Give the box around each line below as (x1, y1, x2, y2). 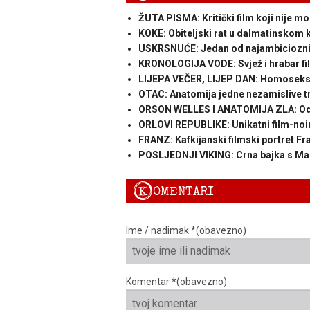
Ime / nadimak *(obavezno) (126, 224, 246, 236)
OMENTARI (153, 183, 214, 199)
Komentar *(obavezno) (126, 275, 227, 287)
